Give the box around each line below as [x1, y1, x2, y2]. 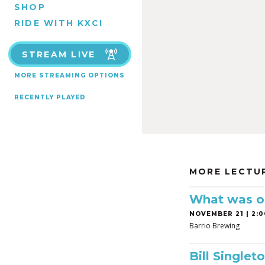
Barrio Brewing [189, 221, 240, 231]
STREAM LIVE [21, 49, 96, 60]
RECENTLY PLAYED [14, 93, 86, 101]
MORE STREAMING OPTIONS [14, 72, 125, 79]
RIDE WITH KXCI [14, 17, 104, 28]
